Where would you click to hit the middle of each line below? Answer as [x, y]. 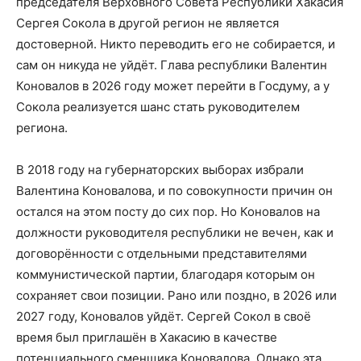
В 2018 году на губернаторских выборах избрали [160, 169]
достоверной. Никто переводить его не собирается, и [176, 44]
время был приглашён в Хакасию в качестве [147, 337]
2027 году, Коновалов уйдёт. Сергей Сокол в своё [164, 316]
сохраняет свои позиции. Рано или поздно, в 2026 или [176, 295]
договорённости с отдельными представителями [162, 253]
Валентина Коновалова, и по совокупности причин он [174, 190]
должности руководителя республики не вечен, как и [175, 232]
